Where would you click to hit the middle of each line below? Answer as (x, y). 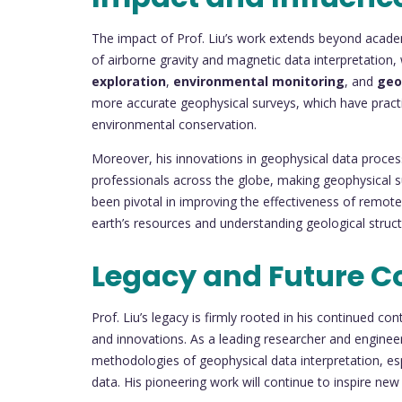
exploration (129, 81)
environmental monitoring (259, 81)
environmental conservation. (174, 124)
